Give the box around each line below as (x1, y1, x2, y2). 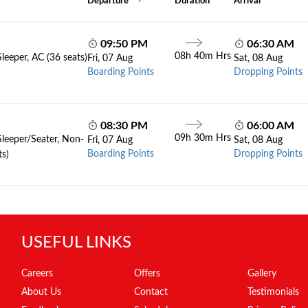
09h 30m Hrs (175, 133, 232, 143)
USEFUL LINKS (21, 234, 131, 251)
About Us (21, 287, 61, 297)
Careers (21, 269, 53, 278)
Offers (134, 269, 161, 278)
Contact (134, 287, 168, 297)
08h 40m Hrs (175, 52, 232, 61)
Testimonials (247, 287, 299, 297)
